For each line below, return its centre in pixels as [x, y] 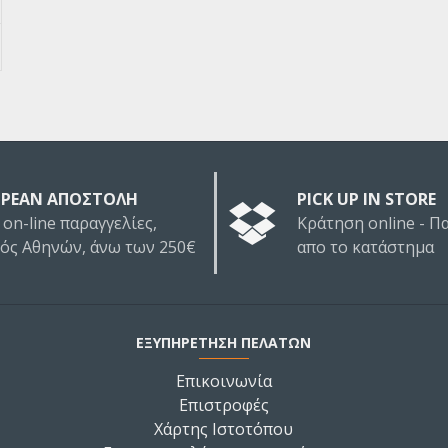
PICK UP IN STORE [367, 199]
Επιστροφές [223, 405]
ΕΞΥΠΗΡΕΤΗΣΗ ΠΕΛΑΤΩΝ [224, 342]
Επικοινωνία [223, 381]
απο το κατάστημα [366, 247]
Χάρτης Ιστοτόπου [224, 429]
